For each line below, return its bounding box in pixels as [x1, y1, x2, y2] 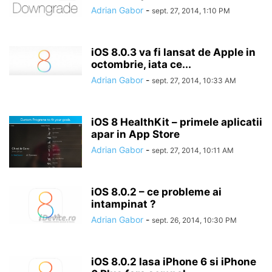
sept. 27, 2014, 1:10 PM [152, 6, 230, 15]
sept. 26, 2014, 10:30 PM [152, 216, 237, 225]
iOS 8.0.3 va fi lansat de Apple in [91, 46, 256, 58]
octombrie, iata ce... [91, 58, 191, 70]
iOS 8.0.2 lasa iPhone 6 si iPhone [91, 256, 256, 268]
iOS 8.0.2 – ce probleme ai [91, 186, 222, 198]
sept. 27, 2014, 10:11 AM [152, 146, 234, 155]
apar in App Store [91, 128, 180, 140]
